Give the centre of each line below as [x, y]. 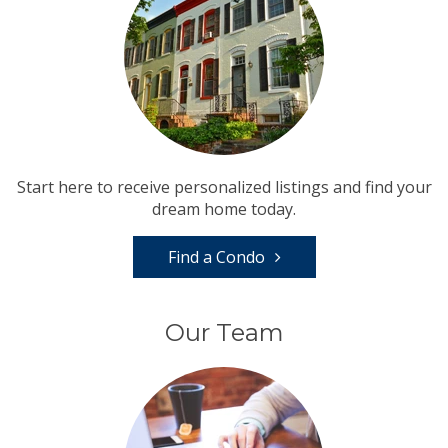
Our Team [224, 332]
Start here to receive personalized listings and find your [224, 186]
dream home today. [224, 208]
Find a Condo [216, 256]
